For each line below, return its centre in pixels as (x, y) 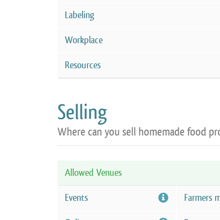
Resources (83, 65)
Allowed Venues (93, 173)
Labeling (80, 15)
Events (76, 198)
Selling (82, 112)
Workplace (84, 40)
